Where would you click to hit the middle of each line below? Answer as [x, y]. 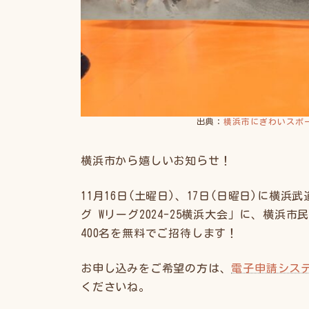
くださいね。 [116, 287]
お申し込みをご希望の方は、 [156, 268]
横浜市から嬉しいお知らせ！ [156, 160]
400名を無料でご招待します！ [159, 233]
